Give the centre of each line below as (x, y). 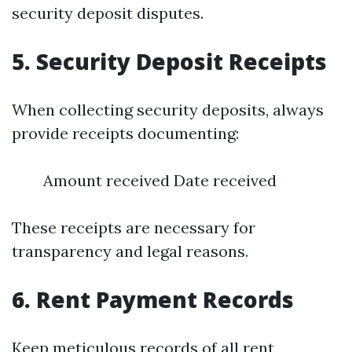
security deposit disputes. (108, 13)
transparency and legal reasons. (130, 251)
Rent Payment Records (165, 299)
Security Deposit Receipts (181, 61)
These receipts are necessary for (134, 227)
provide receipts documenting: (125, 133)
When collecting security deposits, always (168, 110)
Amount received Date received (160, 180)
